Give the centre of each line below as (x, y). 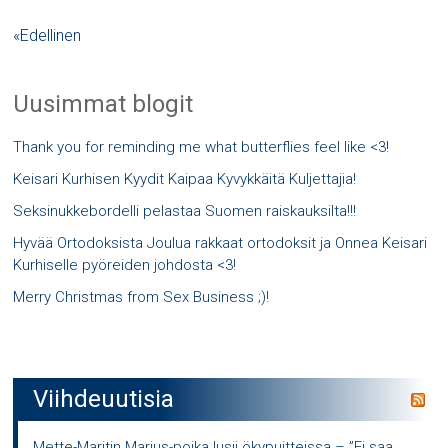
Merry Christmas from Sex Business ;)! (141, 296)
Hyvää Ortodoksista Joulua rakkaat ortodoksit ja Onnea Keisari (220, 242)
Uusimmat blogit (103, 103)
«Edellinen (47, 35)
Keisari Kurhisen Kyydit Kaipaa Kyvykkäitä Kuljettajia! (185, 178)
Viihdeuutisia (104, 398)
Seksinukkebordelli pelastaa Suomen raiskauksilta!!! (185, 210)
